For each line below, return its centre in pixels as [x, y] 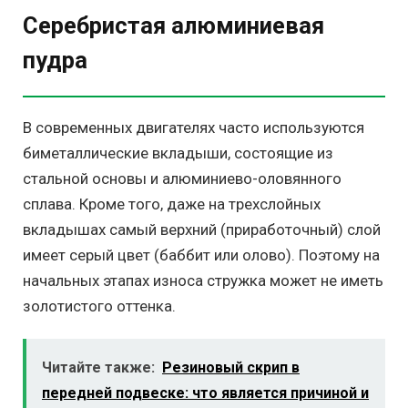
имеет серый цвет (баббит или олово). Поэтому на [201, 255]
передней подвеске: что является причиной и [205, 393]
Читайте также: [98, 367]
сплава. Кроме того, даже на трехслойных [172, 204]
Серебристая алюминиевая [173, 25]
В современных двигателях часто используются [194, 127]
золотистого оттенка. [99, 306]
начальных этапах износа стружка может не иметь [203, 280]
